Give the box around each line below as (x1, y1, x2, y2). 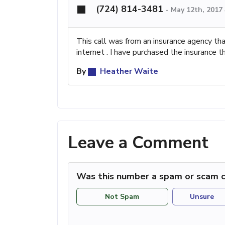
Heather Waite (98, 65, 158, 77)
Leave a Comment (68, 131, 208, 154)
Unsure (190, 192, 214, 202)
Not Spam (105, 192, 140, 202)
